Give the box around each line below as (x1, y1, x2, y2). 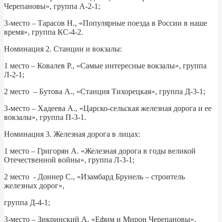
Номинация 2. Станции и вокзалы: (4, 44, 122, 53)
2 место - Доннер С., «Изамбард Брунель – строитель (4, 172, 185, 181)
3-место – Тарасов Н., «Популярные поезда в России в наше (4, 18, 207, 27)
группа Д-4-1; (4, 198, 50, 207)
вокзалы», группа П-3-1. (4, 112, 86, 121)
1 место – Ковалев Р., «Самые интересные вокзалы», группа (4, 61, 207, 70)
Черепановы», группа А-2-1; (4, 1, 100, 10)
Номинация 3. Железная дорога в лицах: (4, 129, 140, 138)
